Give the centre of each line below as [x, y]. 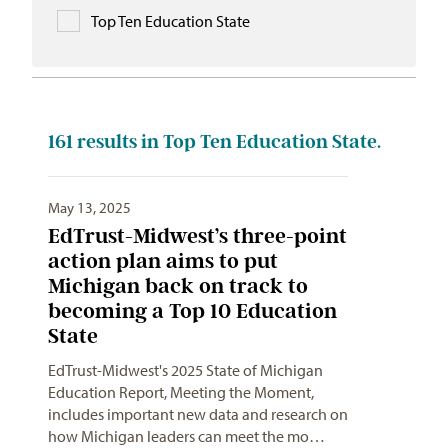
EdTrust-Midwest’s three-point [197, 235]
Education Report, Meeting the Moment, [181, 392]
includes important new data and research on [198, 414]
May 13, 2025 [89, 207]
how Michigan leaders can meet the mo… [186, 436]
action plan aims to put [163, 260]
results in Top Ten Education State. [227, 141]
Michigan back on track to [178, 285]
